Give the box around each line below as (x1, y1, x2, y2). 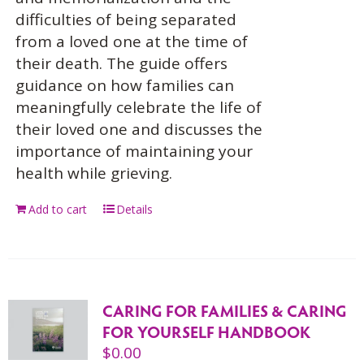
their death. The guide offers (15, 53, 227, 74)
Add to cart (28, 201, 87, 217)
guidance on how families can (15, 75, 234, 96)
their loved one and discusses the (15, 119, 262, 140)
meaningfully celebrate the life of (15, 97, 262, 118)
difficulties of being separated (15, 9, 236, 30)
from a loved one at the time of (15, 31, 248, 52)
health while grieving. (15, 162, 172, 184)
